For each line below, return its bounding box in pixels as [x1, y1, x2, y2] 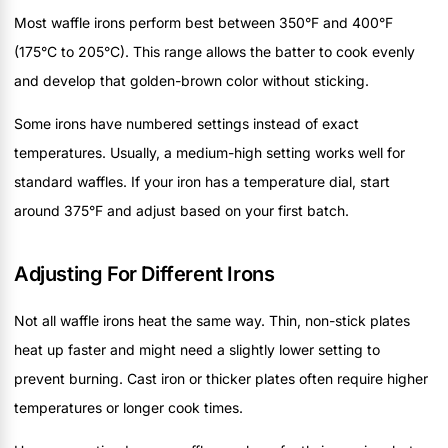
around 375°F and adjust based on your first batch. [14, 201, 349, 219]
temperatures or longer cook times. [14, 398, 243, 416]
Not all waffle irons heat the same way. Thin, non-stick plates [14, 311, 410, 329]
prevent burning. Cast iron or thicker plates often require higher [14, 369, 428, 387]
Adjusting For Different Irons [14, 261, 275, 286]
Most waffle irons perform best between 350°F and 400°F [14, 13, 393, 31]
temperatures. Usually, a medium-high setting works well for [14, 143, 405, 161]
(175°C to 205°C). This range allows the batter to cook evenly [14, 42, 415, 60]
